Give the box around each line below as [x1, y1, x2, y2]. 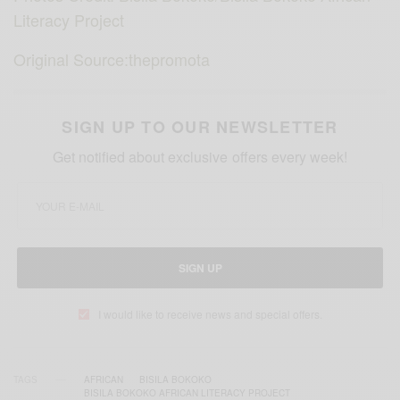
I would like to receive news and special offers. [97, 306, 322, 322]
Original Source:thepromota [13, 47, 211, 71]
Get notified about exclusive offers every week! [53, 146, 347, 168]
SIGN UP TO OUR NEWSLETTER [62, 115, 338, 139]
